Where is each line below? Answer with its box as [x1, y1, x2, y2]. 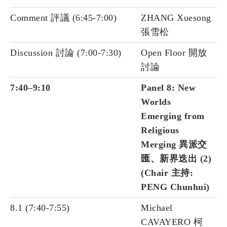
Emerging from [141, 111, 205, 122]
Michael [141, 203, 173, 213]
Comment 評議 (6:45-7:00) [10, 13, 117, 23]
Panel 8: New [141, 83, 196, 93]
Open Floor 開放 [141, 48, 207, 58]
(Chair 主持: [141, 168, 193, 178]
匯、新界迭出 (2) [141, 154, 211, 164]
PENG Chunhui [141, 182, 206, 193]
